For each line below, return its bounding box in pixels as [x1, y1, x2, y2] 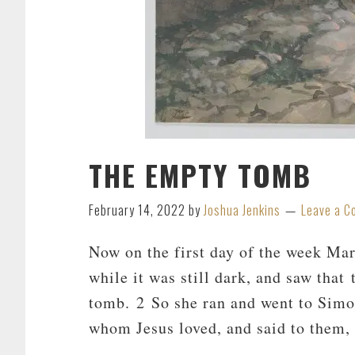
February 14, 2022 [89, 200, 185, 219]
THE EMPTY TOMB [89, 154, 311, 196]
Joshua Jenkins [204, 200, 281, 219]
